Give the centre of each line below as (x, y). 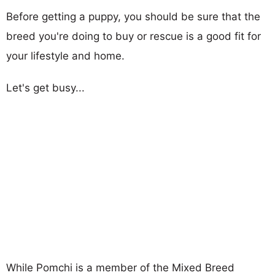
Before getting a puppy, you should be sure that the (133, 17)
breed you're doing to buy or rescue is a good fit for (134, 36)
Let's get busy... (45, 88)
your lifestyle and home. (65, 56)
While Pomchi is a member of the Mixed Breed (120, 267)
